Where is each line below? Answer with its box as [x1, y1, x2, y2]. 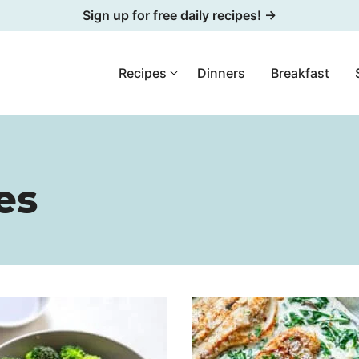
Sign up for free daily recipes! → [83, 7, 276, 23]
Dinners [197, 64, 245, 81]
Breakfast [271, 64, 329, 81]
